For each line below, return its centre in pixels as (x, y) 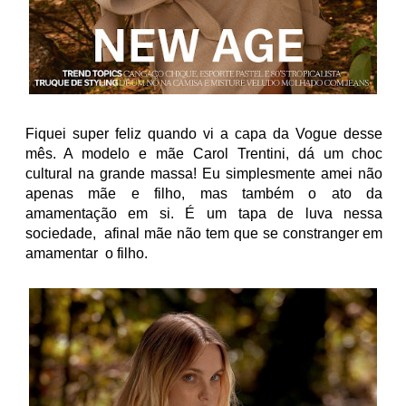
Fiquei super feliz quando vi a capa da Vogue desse (204, 134)
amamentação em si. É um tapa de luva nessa (204, 214)
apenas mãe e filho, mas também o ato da (204, 194)
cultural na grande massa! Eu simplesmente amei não (204, 174)
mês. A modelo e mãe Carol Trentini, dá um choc (204, 154)
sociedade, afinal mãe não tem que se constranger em (204, 234)
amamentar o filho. (86, 254)
